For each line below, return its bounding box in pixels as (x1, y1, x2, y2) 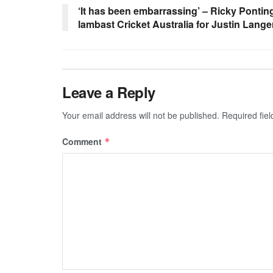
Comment (62, 135, 104, 147)
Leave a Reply (62, 81, 155, 102)
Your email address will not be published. (62, 108, 219, 121)
